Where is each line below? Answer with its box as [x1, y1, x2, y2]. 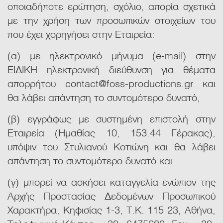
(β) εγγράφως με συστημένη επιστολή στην [7, 111, 216, 126]
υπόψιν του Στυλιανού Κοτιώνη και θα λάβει [7, 138, 216, 154]
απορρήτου [7, 75, 65, 91]
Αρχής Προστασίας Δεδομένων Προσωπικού [7, 188, 216, 203]
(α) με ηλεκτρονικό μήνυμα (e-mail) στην [7, 47, 216, 63]
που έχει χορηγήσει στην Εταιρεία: [7, 26, 155, 41]
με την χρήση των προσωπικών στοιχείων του [7, 12, 216, 27]
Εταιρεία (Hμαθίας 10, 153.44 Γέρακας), [7, 124, 216, 140]
